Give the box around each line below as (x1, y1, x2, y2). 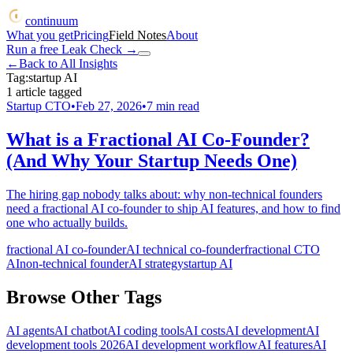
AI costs (184, 323, 225, 337)
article (16, 85, 46, 98)
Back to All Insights (19, 57, 117, 70)
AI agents (6, 323, 54, 337)
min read (153, 99, 199, 113)
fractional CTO (244, 242, 320, 256)
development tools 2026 (6, 337, 125, 351)
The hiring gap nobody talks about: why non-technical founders (6, 187, 322, 201)
